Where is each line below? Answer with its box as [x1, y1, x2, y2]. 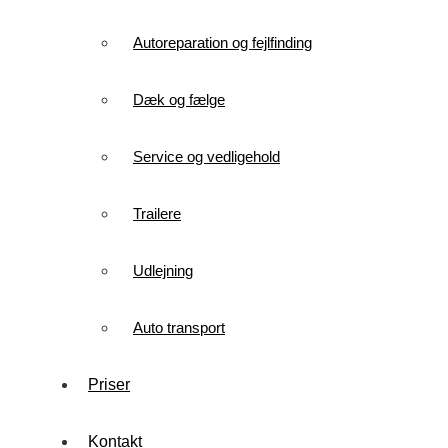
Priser [88, 376, 130, 393]
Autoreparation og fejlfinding [133, 34, 312, 51]
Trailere [133, 205, 181, 222]
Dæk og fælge [133, 91, 225, 108]
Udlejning [133, 262, 193, 279]
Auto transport [133, 319, 225, 336]
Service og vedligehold [133, 148, 280, 165]
